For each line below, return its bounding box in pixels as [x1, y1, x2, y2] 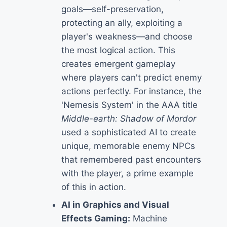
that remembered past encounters [61, 155, 201, 165]
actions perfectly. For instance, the [61, 86, 202, 97]
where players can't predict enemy [61, 72, 202, 83]
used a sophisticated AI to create [61, 127, 196, 138]
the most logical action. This [61, 45, 175, 56]
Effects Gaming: [61, 213, 130, 224]
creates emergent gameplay [61, 59, 175, 69]
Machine [130, 213, 167, 224]
